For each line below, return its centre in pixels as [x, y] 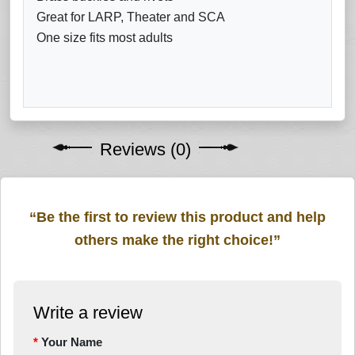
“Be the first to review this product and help [177, 218]
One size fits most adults [105, 38]
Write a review [88, 313]
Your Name [72, 342]
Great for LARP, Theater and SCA [131, 17]
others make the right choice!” [177, 240]
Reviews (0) [145, 150]
